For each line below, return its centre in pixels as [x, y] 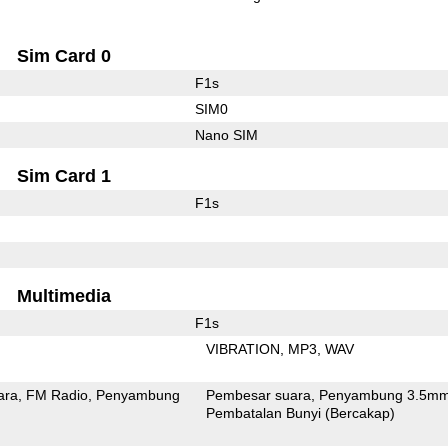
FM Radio [57, 394]
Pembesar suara [259, 394]
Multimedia [64, 295]
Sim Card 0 [64, 55]
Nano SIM [226, 134]
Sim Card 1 [64, 175]
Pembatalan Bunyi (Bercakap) [301, 412]
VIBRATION [243, 348]
